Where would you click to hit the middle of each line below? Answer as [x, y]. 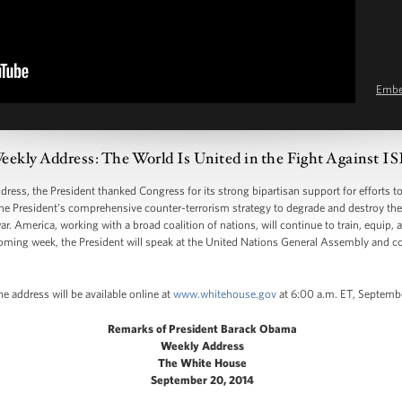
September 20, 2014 [202, 380]
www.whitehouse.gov [225, 294]
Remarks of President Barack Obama [202, 329]
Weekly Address [202, 346]
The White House [202, 363]
